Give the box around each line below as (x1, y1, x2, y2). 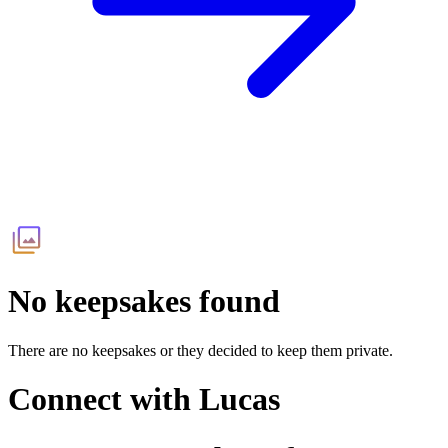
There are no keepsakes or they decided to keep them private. (8, 341, 393, 359)
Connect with (8, 381, 199, 418)
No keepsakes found (8, 283, 280, 320)
